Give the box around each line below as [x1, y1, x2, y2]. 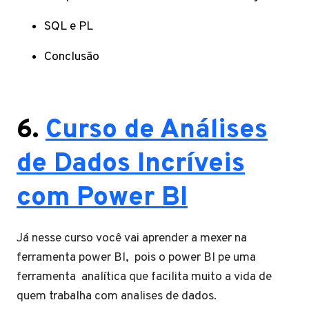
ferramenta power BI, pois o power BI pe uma [17, 249, 256, 266]
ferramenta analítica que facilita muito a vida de [17, 268, 272, 285]
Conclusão [44, 48, 99, 65]
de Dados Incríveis [17, 147, 245, 181]
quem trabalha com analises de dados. [17, 288, 217, 304]
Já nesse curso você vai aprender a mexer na [17, 230, 247, 246]
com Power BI [17, 181, 188, 215]
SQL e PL [44, 18, 93, 34]
